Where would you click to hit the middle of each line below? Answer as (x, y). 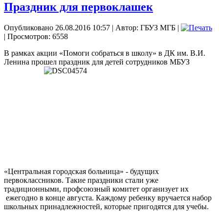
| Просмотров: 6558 (36, 36)
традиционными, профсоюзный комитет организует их (96, 189)
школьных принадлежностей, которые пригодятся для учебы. (106, 206)
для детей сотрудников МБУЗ (141, 62)
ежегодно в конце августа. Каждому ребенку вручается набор (108, 197)
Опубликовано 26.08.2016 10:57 (57, 27)
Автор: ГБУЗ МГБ (145, 27)
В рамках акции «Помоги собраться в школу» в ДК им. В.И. (105, 53)
